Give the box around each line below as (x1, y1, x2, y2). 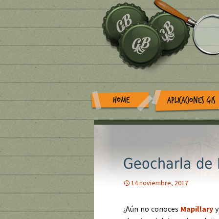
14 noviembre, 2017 (131, 178, 188, 187)
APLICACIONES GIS (167, 95, 216, 106)
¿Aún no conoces (123, 204, 180, 214)
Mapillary (180, 204, 213, 214)
